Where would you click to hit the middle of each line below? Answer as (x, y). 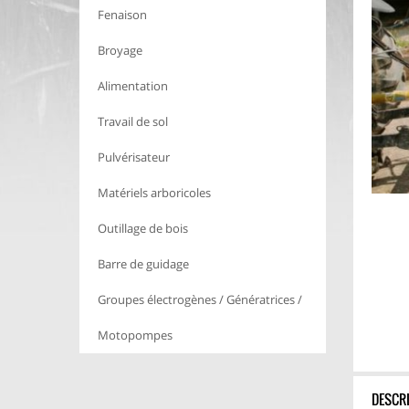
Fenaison (122, 15)
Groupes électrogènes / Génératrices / (200, 300)
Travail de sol (133, 122)
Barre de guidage (143, 264)
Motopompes (135, 336)
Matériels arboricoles (154, 193)
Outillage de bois (143, 229)
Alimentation (133, 86)
